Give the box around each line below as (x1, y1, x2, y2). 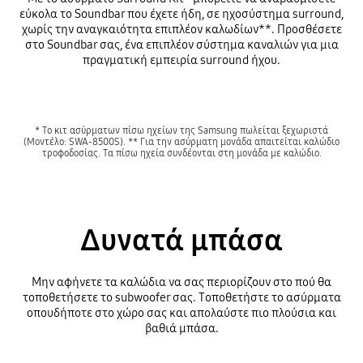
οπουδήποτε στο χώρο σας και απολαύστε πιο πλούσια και (27, 305, 336, 321)
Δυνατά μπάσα (80, 222, 283, 259)
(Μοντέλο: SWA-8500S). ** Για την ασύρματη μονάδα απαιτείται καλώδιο (23, 135, 340, 147)
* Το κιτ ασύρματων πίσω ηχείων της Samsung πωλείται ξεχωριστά (35, 123, 328, 136)
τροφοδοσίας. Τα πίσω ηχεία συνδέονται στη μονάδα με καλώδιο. (41, 146, 322, 159)
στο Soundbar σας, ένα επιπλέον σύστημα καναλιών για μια (24, 37, 339, 53)
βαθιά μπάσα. (144, 321, 219, 336)
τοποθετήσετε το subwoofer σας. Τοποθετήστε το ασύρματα (22, 290, 341, 305)
